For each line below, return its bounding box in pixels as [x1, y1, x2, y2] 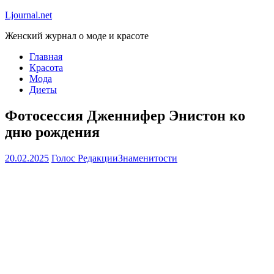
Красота [29, 62, 63, 73]
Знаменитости [118, 152, 177, 163]
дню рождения [5, 124, 100, 140]
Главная [29, 51, 62, 62]
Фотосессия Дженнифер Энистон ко [5, 107, 245, 124]
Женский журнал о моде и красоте [5, 31, 149, 41]
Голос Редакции [51, 152, 118, 163]
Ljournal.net [5, 10, 52, 20]
